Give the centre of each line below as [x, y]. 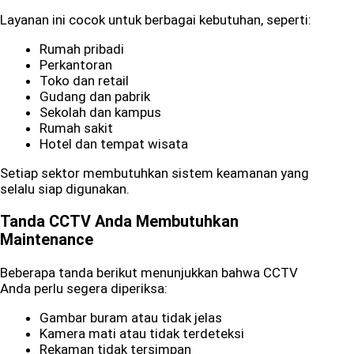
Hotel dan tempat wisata [114, 144]
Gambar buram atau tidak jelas [131, 318]
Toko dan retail [84, 81]
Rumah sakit [76, 128]
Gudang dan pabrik [95, 97]
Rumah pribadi [82, 49]
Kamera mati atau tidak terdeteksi [142, 334]
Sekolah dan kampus [100, 113]
